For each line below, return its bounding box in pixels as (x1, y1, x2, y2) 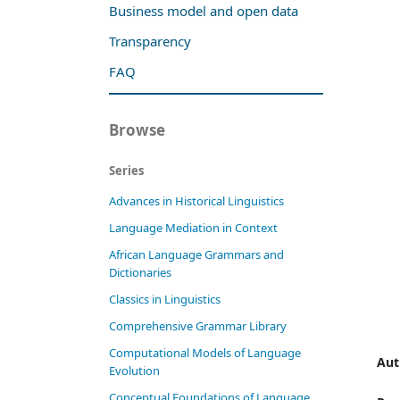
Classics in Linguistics (109, 291, 221, 308)
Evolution (109, 362, 160, 379)
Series (109, 162, 144, 179)
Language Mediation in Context (109, 220, 278, 237)
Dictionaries (109, 264, 171, 281)
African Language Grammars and (109, 246, 284, 263)
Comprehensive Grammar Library (109, 318, 287, 335)
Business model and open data (109, 2, 298, 21)
